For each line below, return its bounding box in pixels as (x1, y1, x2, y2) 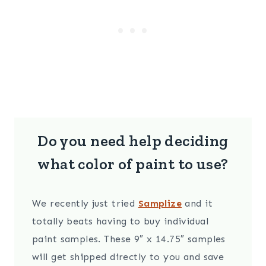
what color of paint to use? (37, 154, 229, 174)
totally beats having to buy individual (32, 216, 208, 227)
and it (182, 198, 213, 210)
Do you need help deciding (37, 131, 229, 151)
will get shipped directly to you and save (32, 251, 224, 263)
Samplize (138, 198, 182, 210)
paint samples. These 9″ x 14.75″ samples (32, 233, 226, 245)
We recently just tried (32, 198, 138, 210)
